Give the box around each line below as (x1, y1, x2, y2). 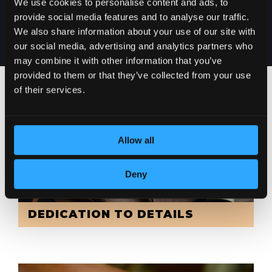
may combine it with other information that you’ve (14, 55, 222, 66)
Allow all (118, 134, 154, 145)
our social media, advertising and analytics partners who (14, 40, 253, 51)
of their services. (14, 84, 85, 95)
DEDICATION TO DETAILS (28, 208, 194, 222)
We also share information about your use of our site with (14, 25, 256, 36)
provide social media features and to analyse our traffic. (14, 11, 250, 22)
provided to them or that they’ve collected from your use (14, 69, 251, 80)
